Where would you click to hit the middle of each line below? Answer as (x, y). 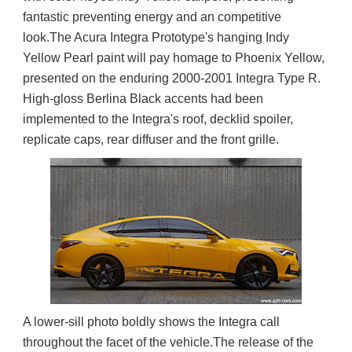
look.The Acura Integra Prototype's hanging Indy (156, 37)
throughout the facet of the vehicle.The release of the (168, 342)
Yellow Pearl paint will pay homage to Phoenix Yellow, (173, 58)
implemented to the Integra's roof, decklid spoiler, (158, 119)
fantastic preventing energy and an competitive (152, 17)
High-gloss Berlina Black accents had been (143, 99)
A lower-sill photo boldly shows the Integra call (151, 322)
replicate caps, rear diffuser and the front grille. (150, 139)
